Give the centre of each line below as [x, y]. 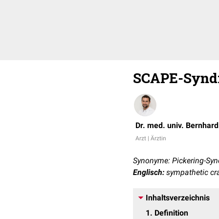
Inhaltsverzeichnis [178, 198]
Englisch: [149, 172]
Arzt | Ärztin [151, 138]
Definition [171, 213]
